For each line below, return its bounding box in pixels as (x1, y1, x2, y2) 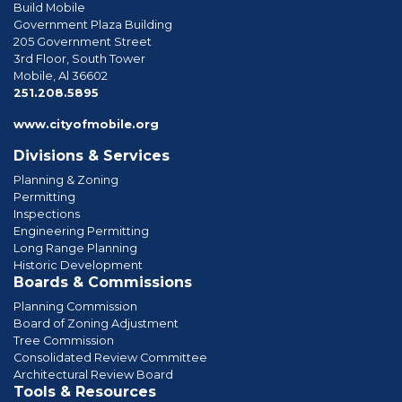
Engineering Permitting (13, 223, 149, 238)
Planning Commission (13, 299, 137, 313)
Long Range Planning (13, 240, 137, 255)
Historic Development (13, 258, 143, 272)
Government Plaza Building (13, 17, 172, 31)
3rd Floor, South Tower (13, 51, 145, 66)
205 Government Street (13, 34, 152, 48)
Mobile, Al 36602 (13, 68, 108, 83)
